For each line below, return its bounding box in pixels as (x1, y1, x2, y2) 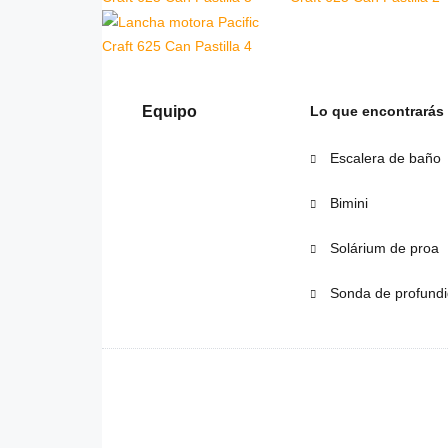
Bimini (325, 195, 368, 212)
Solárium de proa (325, 240, 439, 257)
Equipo (142, 103, 197, 121)
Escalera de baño (325, 150, 441, 167)
